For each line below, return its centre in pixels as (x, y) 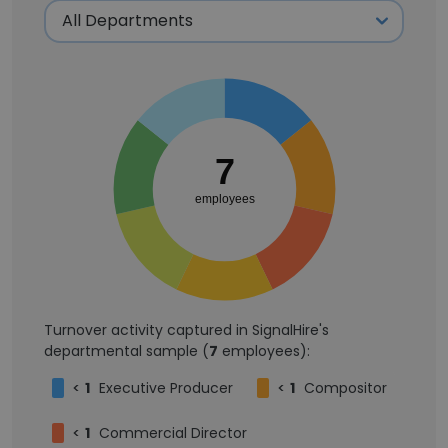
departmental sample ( (126, 351)
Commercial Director (173, 433)
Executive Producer (166, 388)
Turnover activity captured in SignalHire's (186, 330)
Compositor (345, 388)
